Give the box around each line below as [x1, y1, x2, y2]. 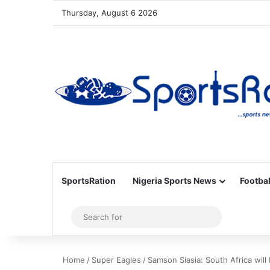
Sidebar [67, 211, 102, 223]
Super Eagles [92, 255, 141, 265]
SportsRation [61, 175, 116, 186]
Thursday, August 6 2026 [61, 8, 157, 17]
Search [214, 211, 246, 222]
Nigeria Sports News [133, 175, 216, 186]
